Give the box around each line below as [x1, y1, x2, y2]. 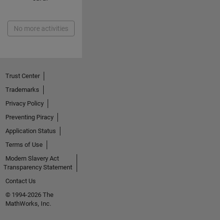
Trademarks [5, 85, 39, 93]
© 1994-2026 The [5, 191, 54, 198]
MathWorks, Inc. [5, 199, 51, 207]
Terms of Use [5, 140, 43, 148]
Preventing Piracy [5, 113, 54, 121]
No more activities [14, 25, 68, 33]
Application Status [5, 127, 56, 135]
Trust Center [5, 72, 40, 80]
